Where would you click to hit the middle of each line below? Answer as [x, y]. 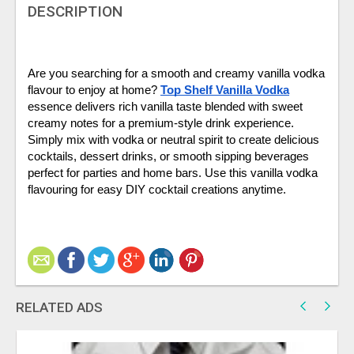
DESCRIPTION [75, 11]
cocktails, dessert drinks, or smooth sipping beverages [168, 156]
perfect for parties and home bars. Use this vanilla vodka [173, 173]
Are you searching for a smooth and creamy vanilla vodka [176, 73]
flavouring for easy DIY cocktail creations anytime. [157, 189]
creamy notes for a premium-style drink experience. [161, 123]
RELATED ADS [59, 307]
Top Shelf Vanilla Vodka [225, 90]
